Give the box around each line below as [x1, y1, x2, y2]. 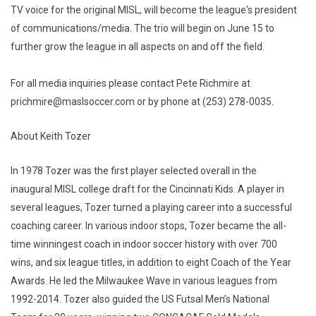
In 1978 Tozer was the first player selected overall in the [11, 165, 257, 176]
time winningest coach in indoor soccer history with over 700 [11, 238, 277, 250]
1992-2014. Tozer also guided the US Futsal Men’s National [11, 293, 269, 305]
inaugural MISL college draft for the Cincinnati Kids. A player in [11, 183, 284, 195]
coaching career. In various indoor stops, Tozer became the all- [11, 220, 286, 231]
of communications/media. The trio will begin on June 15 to [11, 23, 274, 34]
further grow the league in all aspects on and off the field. [11, 41, 265, 52]
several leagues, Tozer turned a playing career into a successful [11, 202, 292, 213]
